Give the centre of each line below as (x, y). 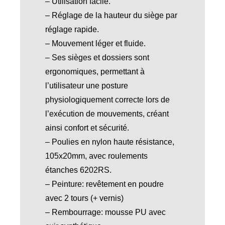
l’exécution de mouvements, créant (107, 114)
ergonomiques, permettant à (95, 72)
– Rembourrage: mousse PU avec (105, 212)
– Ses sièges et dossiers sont (97, 58)
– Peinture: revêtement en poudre (104, 184)
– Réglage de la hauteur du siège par (111, 16)
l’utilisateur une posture (86, 86)
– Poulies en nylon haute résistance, (109, 142)
